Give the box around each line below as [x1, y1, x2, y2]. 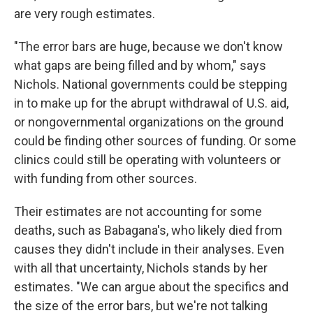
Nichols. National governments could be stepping [14, 77, 287, 92]
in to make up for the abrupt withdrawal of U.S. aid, [14, 96, 289, 111]
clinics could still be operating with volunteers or [14, 152, 281, 168]
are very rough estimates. [14, 6, 155, 22]
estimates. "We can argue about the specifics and [14, 279, 289, 295]
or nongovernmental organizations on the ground [14, 115, 284, 130]
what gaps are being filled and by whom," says [14, 58, 266, 73]
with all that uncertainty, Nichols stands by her [14, 261, 268, 276]
